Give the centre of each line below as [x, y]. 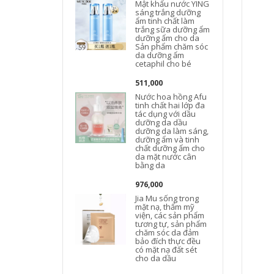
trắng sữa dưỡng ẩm [173, 29]
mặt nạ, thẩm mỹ [165, 206]
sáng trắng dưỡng [168, 12]
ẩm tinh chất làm [165, 20]
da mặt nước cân [166, 156]
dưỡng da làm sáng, [172, 131]
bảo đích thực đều [168, 241]
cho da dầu [156, 258]
